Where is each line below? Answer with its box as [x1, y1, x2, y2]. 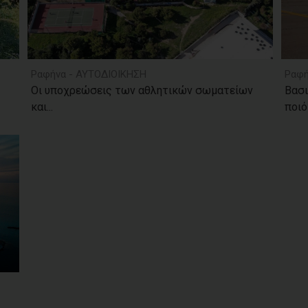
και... [30, 100, 53, 113]
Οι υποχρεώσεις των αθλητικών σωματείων [30, 84, 253, 97]
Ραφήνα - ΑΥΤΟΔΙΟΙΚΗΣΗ [30, 68, 146, 80]
